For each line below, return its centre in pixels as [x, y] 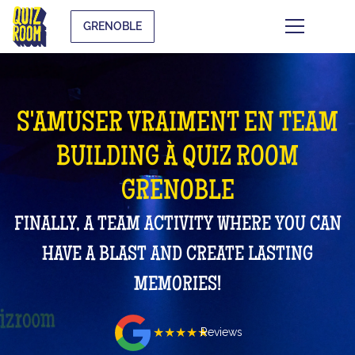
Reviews [221, 332]
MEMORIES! [177, 286]
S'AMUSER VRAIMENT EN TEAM [177, 125]
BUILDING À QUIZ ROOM [177, 159]
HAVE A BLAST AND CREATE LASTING [177, 256]
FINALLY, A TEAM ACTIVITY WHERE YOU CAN [177, 225]
